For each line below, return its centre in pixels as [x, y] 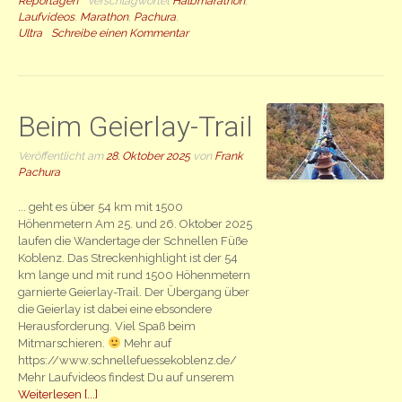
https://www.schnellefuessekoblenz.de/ [129, 360]
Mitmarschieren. [63, 343]
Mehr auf [146, 343]
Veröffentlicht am [62, 156]
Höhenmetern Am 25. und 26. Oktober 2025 [135, 223]
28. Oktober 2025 [149, 156]
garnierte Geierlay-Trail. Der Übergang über [134, 292]
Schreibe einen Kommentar [120, 33]
